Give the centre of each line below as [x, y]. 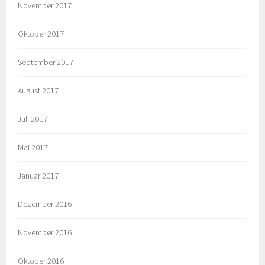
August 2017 [38, 91]
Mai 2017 [33, 148]
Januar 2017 [38, 175]
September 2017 [46, 62]
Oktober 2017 [41, 34]
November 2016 [45, 232]
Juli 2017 [33, 119]
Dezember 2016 [45, 204]
